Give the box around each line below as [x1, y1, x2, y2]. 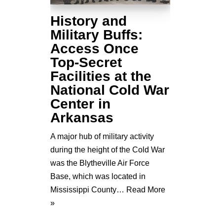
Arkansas [50, 110, 113, 125]
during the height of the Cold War [50, 145, 165, 154]
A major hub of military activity [50, 132, 154, 141]
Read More [126, 185, 165, 194]
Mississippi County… [50, 185, 126, 194]
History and [50, 13, 127, 29]
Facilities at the [50, 68, 151, 84]
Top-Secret [50, 54, 122, 70]
